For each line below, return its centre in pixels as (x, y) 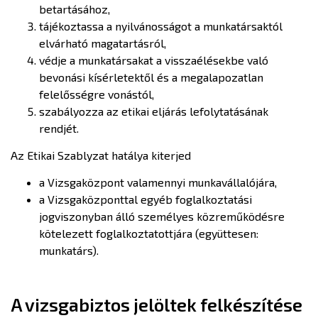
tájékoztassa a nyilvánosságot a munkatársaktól (161, 26)
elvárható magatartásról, (103, 43)
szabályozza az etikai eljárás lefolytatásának (154, 111)
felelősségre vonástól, (97, 94)
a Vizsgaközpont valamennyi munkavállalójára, (158, 182)
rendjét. (60, 128)
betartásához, (75, 9)
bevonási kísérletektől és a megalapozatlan (151, 77)
